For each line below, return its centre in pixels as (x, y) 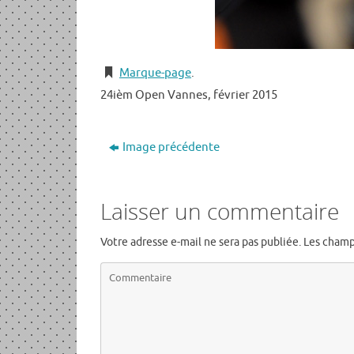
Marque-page (155, 73)
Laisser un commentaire (220, 211)
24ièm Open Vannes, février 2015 (189, 96)
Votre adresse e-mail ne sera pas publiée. (201, 243)
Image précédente (171, 148)
